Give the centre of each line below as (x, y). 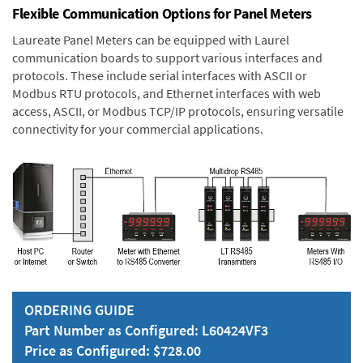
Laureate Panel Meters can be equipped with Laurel (151, 40)
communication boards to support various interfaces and (167, 58)
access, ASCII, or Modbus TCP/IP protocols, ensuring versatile (178, 111)
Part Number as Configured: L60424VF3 (146, 330)
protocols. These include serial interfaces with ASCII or (160, 76)
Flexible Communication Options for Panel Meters (162, 14)
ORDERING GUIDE (79, 310)
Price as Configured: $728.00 (113, 350)
